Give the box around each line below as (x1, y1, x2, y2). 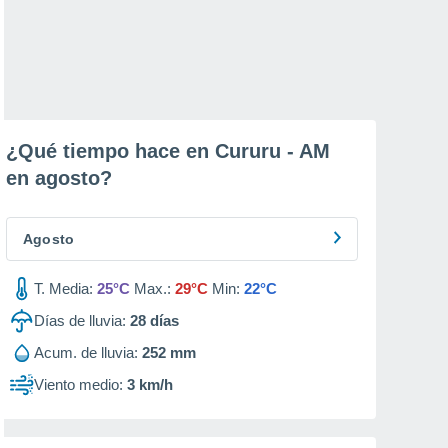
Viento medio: (34, 376, 123, 393)
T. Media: (34, 280, 93, 297)
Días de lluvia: (34, 312, 126, 329)
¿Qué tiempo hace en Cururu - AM (6, 140, 330, 162)
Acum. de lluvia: (34, 344, 138, 361)
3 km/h (127, 376, 173, 393)
